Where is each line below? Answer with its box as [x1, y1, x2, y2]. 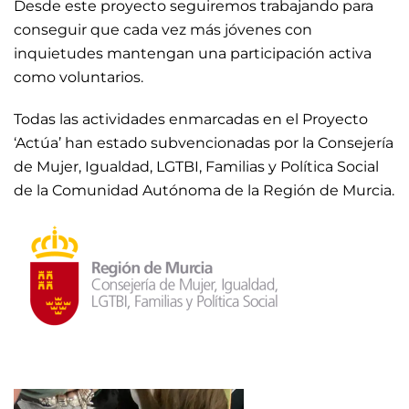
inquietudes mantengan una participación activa [14, 45, 372, 63]
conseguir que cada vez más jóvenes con [14, 21, 312, 39]
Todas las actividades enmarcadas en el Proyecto [14, 110, 368, 129]
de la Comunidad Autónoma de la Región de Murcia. [14, 182, 394, 200]
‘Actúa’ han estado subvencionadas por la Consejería [14, 134, 393, 152]
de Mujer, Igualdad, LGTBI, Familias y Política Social [14, 158, 379, 176]
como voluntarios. [14, 68, 143, 87]
